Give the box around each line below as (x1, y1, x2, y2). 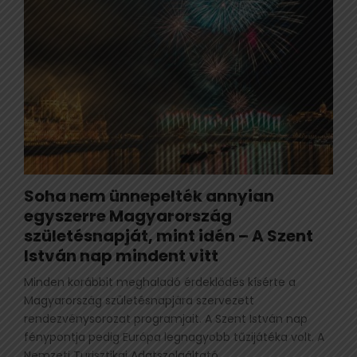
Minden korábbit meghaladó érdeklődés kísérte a (24, 273, 296, 290)
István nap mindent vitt (24, 244, 218, 267)
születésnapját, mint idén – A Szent (24, 224, 313, 247)
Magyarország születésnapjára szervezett (24, 292, 254, 308)
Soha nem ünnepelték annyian (24, 184, 274, 207)
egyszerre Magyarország (24, 204, 232, 227)
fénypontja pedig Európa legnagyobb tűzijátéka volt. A (24, 328, 324, 345)
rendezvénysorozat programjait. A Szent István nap (24, 310, 308, 327)
